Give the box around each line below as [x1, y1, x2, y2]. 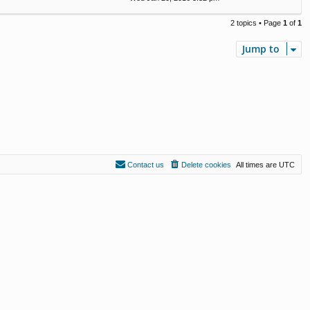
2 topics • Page [230, 19, 283, 28]
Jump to [242, 42, 280, 56]
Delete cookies [181, 160, 231, 169]
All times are [236, 160, 279, 169]
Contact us [127, 160, 164, 169]
